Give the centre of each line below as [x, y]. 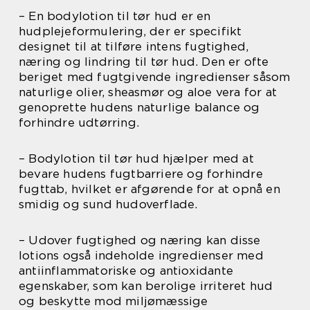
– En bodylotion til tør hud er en [115, 16]
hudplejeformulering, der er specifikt [130, 31]
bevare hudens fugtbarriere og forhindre [141, 173]
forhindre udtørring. [79, 122]
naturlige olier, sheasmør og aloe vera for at [148, 92]
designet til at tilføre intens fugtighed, [134, 46]
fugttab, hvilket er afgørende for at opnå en [149, 189]
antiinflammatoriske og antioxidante [126, 270]
